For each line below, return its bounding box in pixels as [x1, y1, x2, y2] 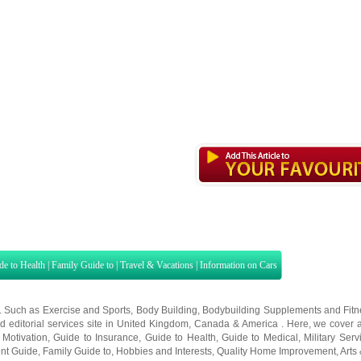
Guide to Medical [221, 332, 298, 343]
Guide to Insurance [53, 332, 139, 343]
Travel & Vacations [120, 259, 193, 271]
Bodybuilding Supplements [202, 305, 322, 316]
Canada [193, 318, 230, 330]
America [241, 318, 278, 330]
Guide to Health [144, 332, 216, 343]
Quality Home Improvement [217, 346, 336, 357]
